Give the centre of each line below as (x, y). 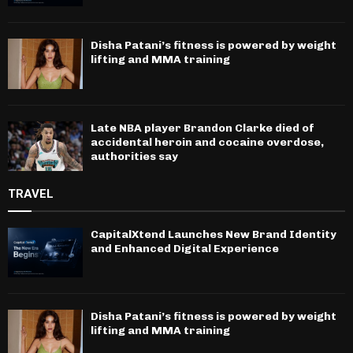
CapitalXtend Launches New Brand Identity (214, 235)
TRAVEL (31, 194)
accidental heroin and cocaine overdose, (207, 142)
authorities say (134, 156)
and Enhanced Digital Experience (185, 249)
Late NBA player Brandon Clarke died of (203, 128)
